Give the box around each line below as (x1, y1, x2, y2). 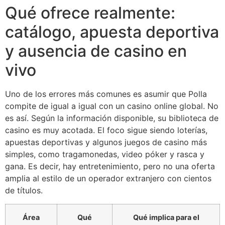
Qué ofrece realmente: (5, 3, 175, 23)
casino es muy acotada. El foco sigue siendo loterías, (5, 125, 207, 136)
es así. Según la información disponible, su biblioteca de (5, 113, 218, 124)
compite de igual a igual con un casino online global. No (5, 101, 218, 111)
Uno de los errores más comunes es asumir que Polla (5, 89, 207, 99)
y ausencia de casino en (5, 41, 187, 61)
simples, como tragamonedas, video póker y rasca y (5, 149, 204, 160)
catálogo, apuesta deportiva (5, 22, 219, 42)
